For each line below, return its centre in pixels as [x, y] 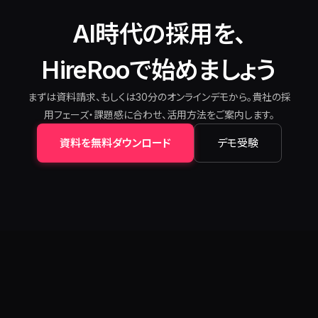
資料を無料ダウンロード [115, 143]
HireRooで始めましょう [159, 70]
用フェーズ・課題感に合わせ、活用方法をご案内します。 [159, 115]
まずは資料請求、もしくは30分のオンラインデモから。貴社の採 [159, 97]
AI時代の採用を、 [159, 34]
